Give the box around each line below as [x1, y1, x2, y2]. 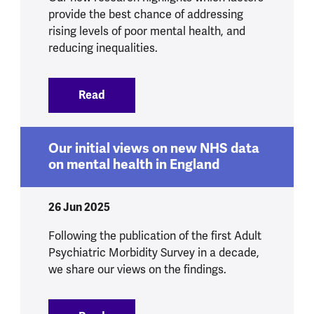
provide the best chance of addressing [48, 8, 243, 22]
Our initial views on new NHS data [48, 140, 259, 158]
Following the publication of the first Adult [48, 228, 261, 243]
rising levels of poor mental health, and [48, 25, 245, 39]
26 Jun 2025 [48, 199, 110, 214]
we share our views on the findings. [48, 262, 226, 277]
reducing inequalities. [48, 41, 158, 56]
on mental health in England [48, 156, 219, 174]
